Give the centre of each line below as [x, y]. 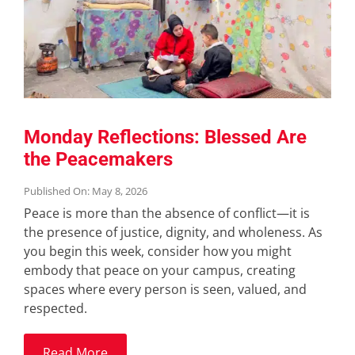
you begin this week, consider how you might [157, 252]
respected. [55, 309]
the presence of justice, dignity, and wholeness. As [173, 233]
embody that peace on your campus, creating [159, 271]
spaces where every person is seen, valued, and [165, 290]
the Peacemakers [98, 160]
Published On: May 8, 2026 [85, 191]
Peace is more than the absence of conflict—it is [166, 214]
